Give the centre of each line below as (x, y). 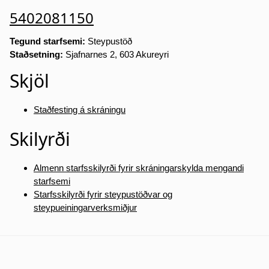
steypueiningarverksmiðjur (85, 208)
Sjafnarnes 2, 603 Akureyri (116, 55)
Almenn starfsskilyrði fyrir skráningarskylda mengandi (139, 168)
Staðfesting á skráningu (80, 110)
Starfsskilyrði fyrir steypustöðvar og (103, 195)
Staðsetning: (36, 55)
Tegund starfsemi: (47, 41)
